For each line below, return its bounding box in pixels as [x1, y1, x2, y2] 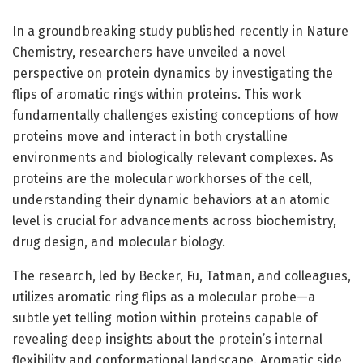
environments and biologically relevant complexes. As [12, 149, 334, 165]
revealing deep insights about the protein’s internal [12, 331, 322, 347]
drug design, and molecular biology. [12, 233, 225, 250]
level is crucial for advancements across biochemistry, [12, 212, 336, 228]
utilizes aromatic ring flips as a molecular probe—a [12, 288, 315, 305]
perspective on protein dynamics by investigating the [12, 65, 333, 81]
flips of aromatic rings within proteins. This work [12, 86, 301, 102]
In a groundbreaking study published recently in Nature [12, 23, 348, 39]
